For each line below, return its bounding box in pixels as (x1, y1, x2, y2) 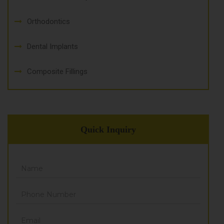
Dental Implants (27, 42, 78, 51)
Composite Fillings (27, 67, 87, 76)
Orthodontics (27, 17, 70, 26)
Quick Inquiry (80, 124, 136, 135)
